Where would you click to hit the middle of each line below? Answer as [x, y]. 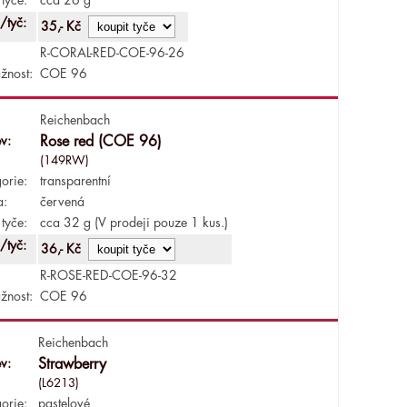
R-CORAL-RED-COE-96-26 [112, 52]
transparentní [75, 180]
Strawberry [72, 364]
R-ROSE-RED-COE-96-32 [108, 275]
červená [62, 201]
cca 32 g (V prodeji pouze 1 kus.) [134, 222]
